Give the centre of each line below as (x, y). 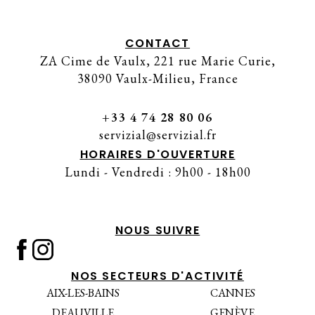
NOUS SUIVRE (157, 230)
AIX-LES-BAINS (83, 293)
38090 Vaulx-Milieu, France (157, 78)
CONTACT (157, 43)
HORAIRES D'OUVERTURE (157, 154)
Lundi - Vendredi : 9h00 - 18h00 (157, 172)
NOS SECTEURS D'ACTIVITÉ (157, 276)
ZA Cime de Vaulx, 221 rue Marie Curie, (157, 61)
